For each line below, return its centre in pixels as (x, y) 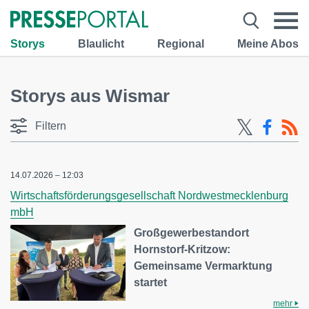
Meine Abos (268, 43)
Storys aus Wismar (90, 96)
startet (151, 282)
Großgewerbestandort (192, 233)
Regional (181, 43)
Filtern (51, 126)
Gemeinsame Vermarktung (203, 266)
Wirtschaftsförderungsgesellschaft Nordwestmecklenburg (149, 196)
